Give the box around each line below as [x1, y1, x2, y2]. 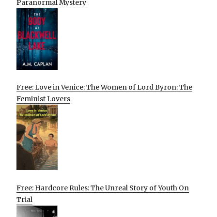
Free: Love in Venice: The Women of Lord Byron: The [16, 83, 193, 92]
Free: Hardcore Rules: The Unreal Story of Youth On [16, 183, 189, 192]
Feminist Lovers [16, 94, 71, 104]
